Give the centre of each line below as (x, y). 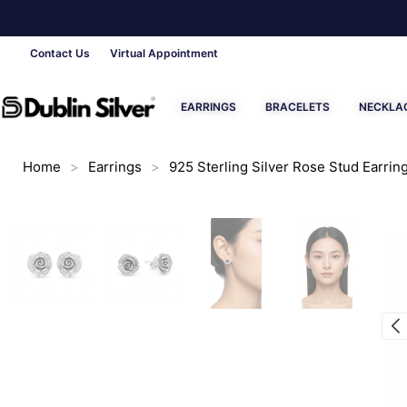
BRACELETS (298, 107)
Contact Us (60, 53)
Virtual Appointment (164, 53)
